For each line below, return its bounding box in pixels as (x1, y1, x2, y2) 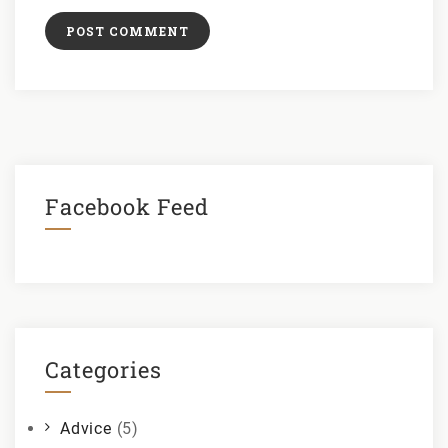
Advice (60, 418, 112, 438)
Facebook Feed (45, 191, 209, 221)
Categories (45, 354, 162, 384)
